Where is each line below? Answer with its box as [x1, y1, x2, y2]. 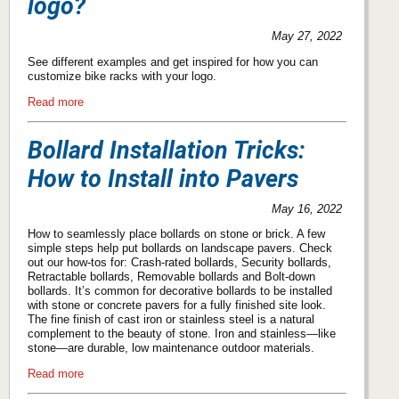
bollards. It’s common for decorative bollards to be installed [28, 284, 332, 298]
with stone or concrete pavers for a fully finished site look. [28, 298, 326, 313]
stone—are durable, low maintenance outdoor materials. [28, 341, 314, 355]
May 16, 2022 [272, 201, 343, 216]
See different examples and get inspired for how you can [28, 55, 318, 69]
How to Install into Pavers [28, 164, 298, 193]
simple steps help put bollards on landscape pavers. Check [28, 241, 332, 256]
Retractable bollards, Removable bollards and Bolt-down [28, 270, 315, 284]
